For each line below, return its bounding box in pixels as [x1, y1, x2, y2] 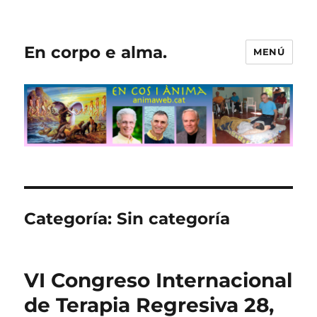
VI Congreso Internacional [24, 268, 293, 293]
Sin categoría [117, 209, 231, 229]
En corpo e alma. [24, 42, 168, 62]
